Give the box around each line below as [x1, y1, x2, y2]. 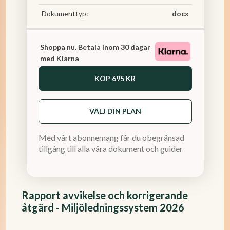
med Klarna [40, 54, 79, 63]
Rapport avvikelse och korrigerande [22, 189, 188, 201]
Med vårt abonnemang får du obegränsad [38, 132, 184, 142]
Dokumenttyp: [41, 9, 88, 18]
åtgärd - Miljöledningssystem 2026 [22, 201, 184, 214]
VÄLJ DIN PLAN [89, 107, 141, 116]
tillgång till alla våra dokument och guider [38, 144, 183, 154]
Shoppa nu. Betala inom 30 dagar [40, 43, 150, 51]
